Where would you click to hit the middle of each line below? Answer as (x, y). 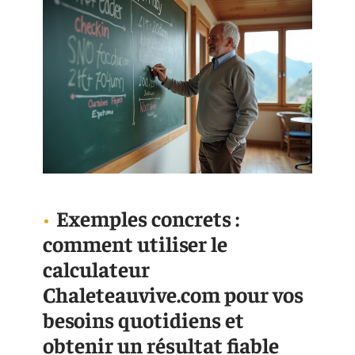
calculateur (96, 269)
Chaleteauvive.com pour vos (173, 294)
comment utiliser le (135, 244)
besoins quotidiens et (143, 320)
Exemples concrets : (148, 218)
